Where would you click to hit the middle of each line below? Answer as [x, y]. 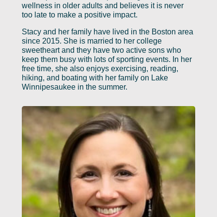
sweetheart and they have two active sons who [101, 50]
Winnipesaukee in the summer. [74, 87]
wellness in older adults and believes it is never [102, 5]
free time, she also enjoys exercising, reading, [100, 68]
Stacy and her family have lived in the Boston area [107, 31]
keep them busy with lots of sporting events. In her [107, 59]
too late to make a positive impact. [80, 15]
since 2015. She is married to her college [92, 41]
